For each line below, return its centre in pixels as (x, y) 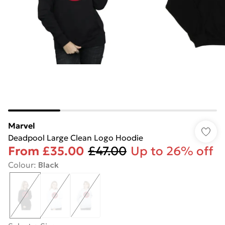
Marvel (22, 126)
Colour (21, 165)
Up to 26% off (172, 151)
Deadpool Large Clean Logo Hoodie (76, 138)
